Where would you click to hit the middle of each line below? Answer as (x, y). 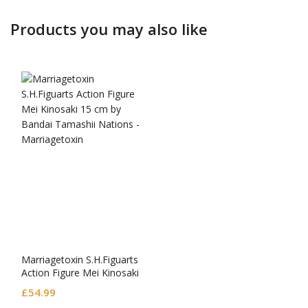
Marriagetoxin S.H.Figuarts (80, 259)
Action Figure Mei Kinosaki (80, 272)
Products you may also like (109, 29)
